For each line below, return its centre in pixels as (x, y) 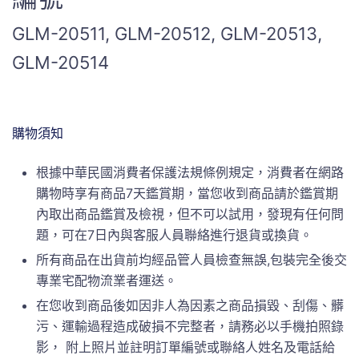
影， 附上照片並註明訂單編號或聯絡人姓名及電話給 (186, 347)
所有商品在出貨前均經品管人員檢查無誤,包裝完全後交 (192, 259)
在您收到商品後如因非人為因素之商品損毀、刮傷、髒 (190, 305)
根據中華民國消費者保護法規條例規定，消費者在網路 (190, 172)
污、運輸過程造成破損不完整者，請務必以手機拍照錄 (190, 326)
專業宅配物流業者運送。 (107, 280)
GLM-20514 (61, 62)
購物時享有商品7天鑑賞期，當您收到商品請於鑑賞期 (187, 193)
